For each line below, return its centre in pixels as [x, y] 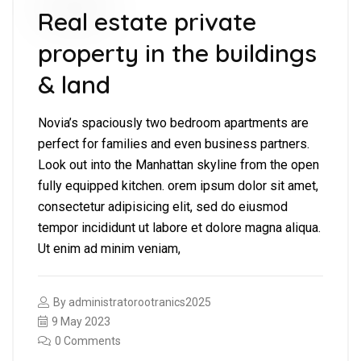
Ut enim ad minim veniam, [109, 249]
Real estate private [147, 22]
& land [74, 85]
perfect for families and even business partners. [174, 144]
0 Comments [88, 341]
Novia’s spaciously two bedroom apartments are [173, 123]
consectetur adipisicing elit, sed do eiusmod [163, 207]
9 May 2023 [81, 322]
